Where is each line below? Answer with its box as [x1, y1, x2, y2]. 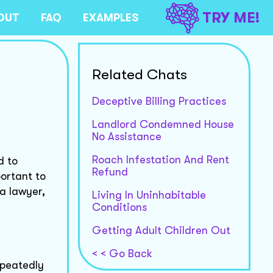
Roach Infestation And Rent [91, 153, 229, 166]
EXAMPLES [83, 12, 138, 24]
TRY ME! [202, 9, 260, 26]
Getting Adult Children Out [91, 224, 230, 236]
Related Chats [91, 65, 187, 83]
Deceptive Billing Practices [91, 94, 226, 107]
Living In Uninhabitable [91, 188, 206, 201]
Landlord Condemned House [91, 118, 234, 130]
